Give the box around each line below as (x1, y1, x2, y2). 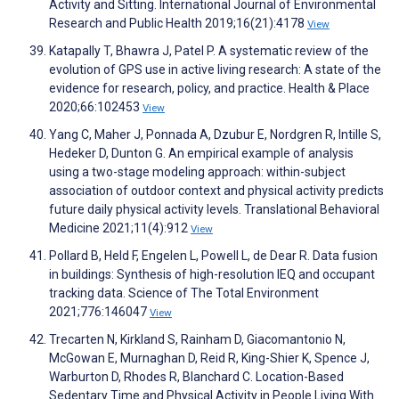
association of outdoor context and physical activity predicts (49, 183, 384, 199)
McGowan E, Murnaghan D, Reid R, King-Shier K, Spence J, (49, 351, 370, 366)
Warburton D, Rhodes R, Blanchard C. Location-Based (49, 370, 344, 385)
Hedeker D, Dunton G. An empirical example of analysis (49, 146, 354, 161)
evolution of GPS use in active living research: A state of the (49, 62, 381, 77)
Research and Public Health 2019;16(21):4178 (49, 16, 307, 31)
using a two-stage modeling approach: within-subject (49, 165, 346, 180)
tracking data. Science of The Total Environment (49, 286, 319, 301)
